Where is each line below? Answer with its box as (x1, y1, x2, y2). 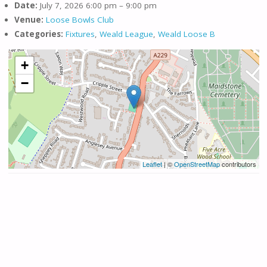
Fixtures (65, 29, 95, 40)
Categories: (14, 29, 63, 40)
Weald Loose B (157, 29, 215, 40)
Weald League (99, 29, 153, 40)
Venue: (14, 14, 44, 26)
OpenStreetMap (173, 159, 220, 169)
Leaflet (142, 159, 162, 169)
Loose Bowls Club (45, 14, 114, 26)
